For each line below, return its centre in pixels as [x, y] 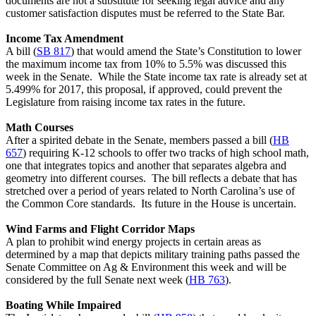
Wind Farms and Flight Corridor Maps [100, 229]
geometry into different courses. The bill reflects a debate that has [151, 178]
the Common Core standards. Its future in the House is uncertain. [151, 203]
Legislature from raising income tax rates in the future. [126, 102]
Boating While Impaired [63, 305]
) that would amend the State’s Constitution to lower [186, 51]
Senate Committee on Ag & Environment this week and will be [146, 267]
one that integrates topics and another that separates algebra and [146, 165]
